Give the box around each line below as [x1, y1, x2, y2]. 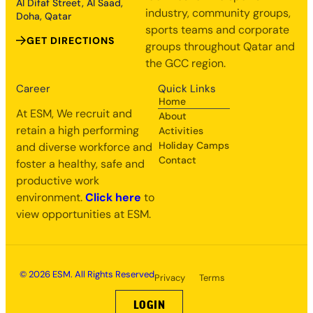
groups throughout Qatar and [145, 39, 295, 54]
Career [16, 82, 50, 96]
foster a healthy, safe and [16, 156, 145, 172]
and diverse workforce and [16, 140, 152, 155]
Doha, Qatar [16, 10, 71, 23]
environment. [16, 190, 85, 205]
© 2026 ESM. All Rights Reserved [20, 268, 154, 280]
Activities [159, 124, 204, 138]
